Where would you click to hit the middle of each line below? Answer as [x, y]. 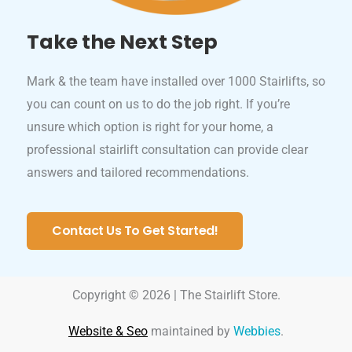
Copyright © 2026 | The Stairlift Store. [176, 295]
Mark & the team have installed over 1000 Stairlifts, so [176, 82]
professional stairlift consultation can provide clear [167, 150]
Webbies [257, 332]
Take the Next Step [122, 42]
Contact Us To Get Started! [135, 231]
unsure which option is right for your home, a [150, 127]
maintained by [191, 332]
